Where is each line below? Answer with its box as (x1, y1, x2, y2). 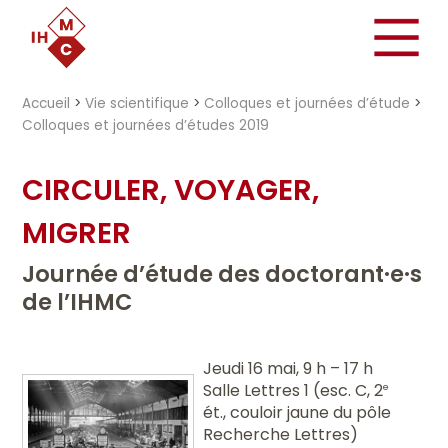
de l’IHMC (22, 285, 133, 318)
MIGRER (22, 212, 132, 253)
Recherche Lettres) (202, 422, 358, 446)
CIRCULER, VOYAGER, (22, 169, 320, 210)
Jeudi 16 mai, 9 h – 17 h (202, 356, 373, 380)
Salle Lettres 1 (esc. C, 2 (202, 378, 383, 402)
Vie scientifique (85, 94, 190, 113)
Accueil (22, 94, 71, 113)
